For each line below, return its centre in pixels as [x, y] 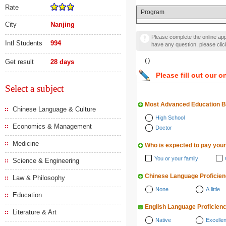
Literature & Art [35, 212]
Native [163, 220]
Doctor [164, 128]
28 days [62, 62]
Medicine [26, 144]
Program [153, 12]
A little [213, 189]
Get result [19, 62]
